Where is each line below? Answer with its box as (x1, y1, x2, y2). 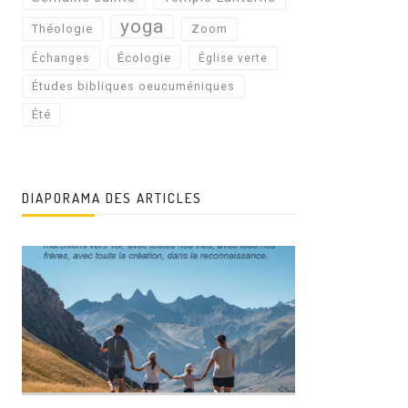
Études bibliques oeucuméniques (32, 78, 235, 93)
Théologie (32, 21, 93, 36)
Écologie (117, 49, 171, 65)
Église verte (199, 51, 268, 65)
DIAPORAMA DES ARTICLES (22, 189, 202, 207)
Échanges (32, 51, 90, 65)
